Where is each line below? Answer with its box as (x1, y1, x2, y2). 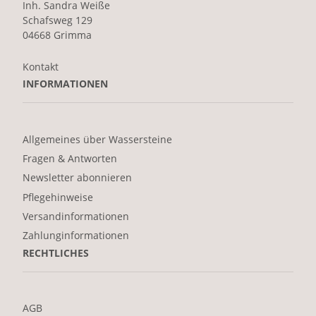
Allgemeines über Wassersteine (23, 132, 172, 146)
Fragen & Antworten (23, 151, 117, 165)
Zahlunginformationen (23, 229, 129, 243)
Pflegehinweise (23, 190, 93, 204)
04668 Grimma (23, 28, 92, 42)
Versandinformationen (23, 209, 129, 224)
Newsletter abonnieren (23, 171, 132, 185)
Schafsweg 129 (23, 13, 92, 27)
